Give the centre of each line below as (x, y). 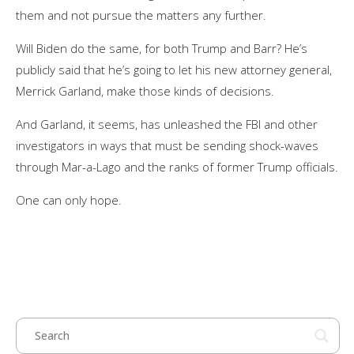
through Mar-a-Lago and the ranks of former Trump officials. (177, 166)
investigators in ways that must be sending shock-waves (167, 145)
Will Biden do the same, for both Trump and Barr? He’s (162, 48)
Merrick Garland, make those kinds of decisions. (145, 90)
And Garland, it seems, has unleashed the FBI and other (167, 124)
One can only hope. (69, 200)
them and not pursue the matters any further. (141, 15)
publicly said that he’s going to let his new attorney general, (174, 69)
